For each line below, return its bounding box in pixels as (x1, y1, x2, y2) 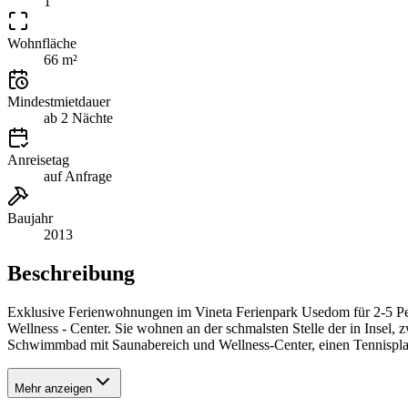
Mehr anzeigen (15, 381, 92, 395)
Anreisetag (7, 151, 69, 168)
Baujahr (7, 209, 53, 226)
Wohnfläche (7, 35, 76, 51)
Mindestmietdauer (7, 93, 110, 109)
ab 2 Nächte (44, 109, 113, 126)
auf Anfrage (44, 168, 112, 184)
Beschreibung (7, 260, 135, 285)
